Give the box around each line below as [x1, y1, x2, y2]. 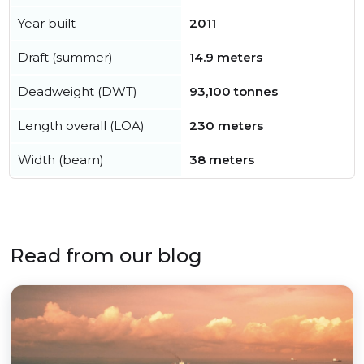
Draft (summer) [18, 50, 113, 66]
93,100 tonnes [189, 84, 278, 100]
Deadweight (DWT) [18, 84, 137, 100]
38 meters [189, 152, 254, 168]
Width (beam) [18, 152, 104, 168]
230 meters [189, 118, 263, 134]
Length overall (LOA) [18, 118, 145, 134]
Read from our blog [10, 244, 202, 268]
